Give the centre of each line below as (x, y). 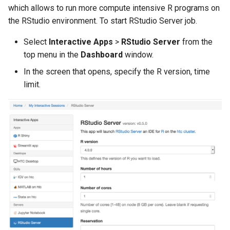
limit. (32, 85)
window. (138, 55)
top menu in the (52, 55)
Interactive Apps (81, 42)
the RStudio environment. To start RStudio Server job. (103, 21)
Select (36, 42)
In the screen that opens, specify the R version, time (117, 72)
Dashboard (102, 55)
